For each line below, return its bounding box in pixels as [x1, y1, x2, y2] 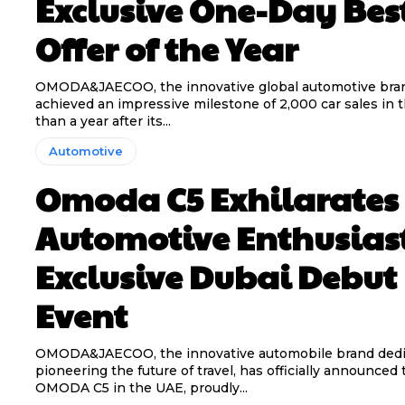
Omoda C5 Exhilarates [34, 175, 399, 221]
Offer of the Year [34, 25, 298, 71]
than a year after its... [34, 113, 171, 130]
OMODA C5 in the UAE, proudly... [34, 380, 248, 397]
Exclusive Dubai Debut [34, 253, 397, 299]
